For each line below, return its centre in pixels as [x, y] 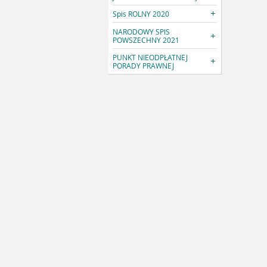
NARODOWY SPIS [142, 31]
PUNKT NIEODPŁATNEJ [150, 58]
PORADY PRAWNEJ [144, 66]
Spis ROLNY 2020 [141, 14]
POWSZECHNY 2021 [146, 40]
